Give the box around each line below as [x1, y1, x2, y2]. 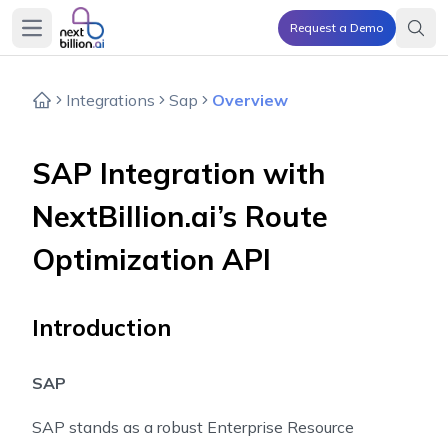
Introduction [32, 313, 171, 342]
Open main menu [30, 27, 140, 45]
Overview [212, 90, 288, 110]
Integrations [66, 90, 155, 110]
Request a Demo [289, 19, 384, 35]
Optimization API [32, 241, 271, 277]
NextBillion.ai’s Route [32, 198, 328, 234]
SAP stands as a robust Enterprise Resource [32, 417, 354, 437]
